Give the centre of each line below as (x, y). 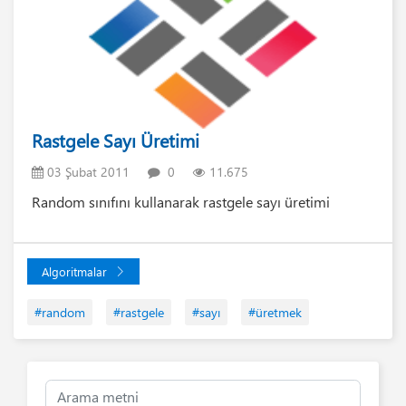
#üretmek (275, 312)
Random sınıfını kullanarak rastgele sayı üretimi (181, 201)
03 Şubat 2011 (87, 171)
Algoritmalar (74, 271)
